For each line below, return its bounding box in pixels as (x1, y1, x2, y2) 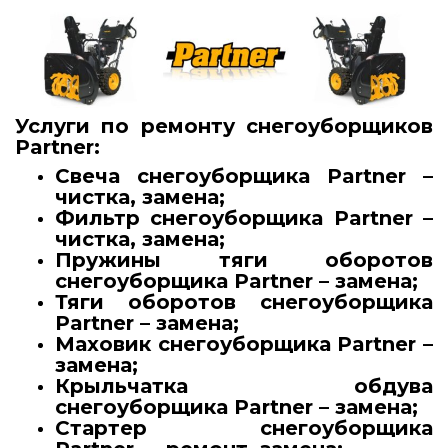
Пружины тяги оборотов (55, 248, 433, 273)
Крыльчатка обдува (55, 374, 433, 399)
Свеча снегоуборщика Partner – (55, 164, 433, 189)
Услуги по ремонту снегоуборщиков (15, 114, 433, 139)
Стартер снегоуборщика (55, 416, 433, 441)
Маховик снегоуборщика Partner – (55, 332, 433, 357)
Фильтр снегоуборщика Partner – (55, 206, 433, 231)
